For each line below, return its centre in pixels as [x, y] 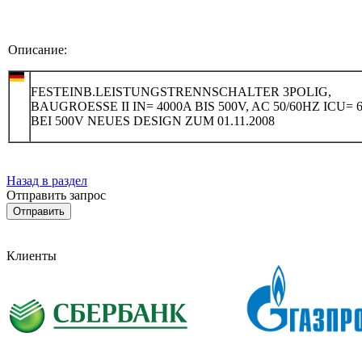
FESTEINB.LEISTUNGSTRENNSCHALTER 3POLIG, [181, 91]
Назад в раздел [47, 180]
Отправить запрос [56, 195]
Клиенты [32, 256]
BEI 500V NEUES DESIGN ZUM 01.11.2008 [153, 120]
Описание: [38, 49]
